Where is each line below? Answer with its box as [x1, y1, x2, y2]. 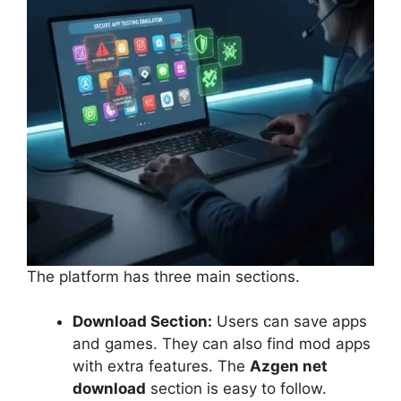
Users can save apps [212, 312, 367, 331]
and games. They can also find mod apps [73, 335, 371, 354]
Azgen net [250, 357, 328, 376]
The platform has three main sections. [27, 267, 300, 286]
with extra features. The [73, 357, 250, 376]
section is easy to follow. [146, 380, 327, 398]
